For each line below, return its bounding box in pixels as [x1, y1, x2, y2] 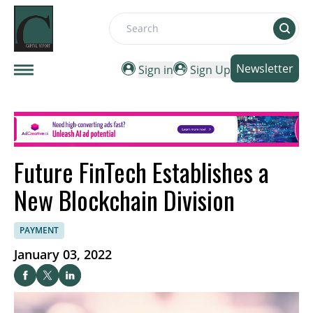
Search [108, 28, 145, 44]
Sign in [138, 62, 173, 78]
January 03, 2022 [14, 246, 112, 263]
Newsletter [236, 61, 293, 77]
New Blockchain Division [14, 181, 235, 219]
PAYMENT [20, 224, 59, 237]
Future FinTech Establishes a [14, 153, 269, 191]
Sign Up [190, 62, 231, 78]
